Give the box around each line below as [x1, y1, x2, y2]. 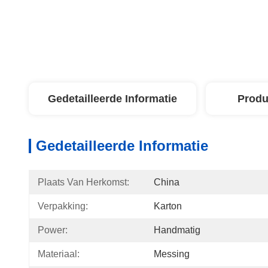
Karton [154, 201, 182, 211]
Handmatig [154, 225, 200, 235]
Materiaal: [38, 249, 80, 259]
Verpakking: [38, 201, 88, 211]
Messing [154, 249, 190, 259]
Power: [38, 225, 68, 235]
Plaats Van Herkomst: [38, 177, 129, 187]
